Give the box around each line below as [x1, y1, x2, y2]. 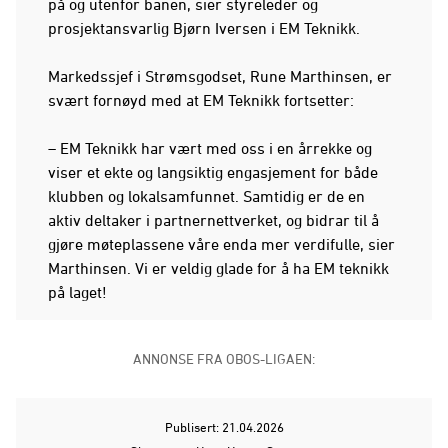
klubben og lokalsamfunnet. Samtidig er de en [48, 186, 365, 205]
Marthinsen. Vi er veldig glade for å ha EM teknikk [48, 258, 389, 277]
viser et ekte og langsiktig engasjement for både [48, 162, 378, 181]
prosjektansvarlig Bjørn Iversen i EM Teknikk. [48, 18, 360, 37]
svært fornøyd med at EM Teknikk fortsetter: [48, 90, 354, 109]
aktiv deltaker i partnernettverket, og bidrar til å [48, 210, 379, 229]
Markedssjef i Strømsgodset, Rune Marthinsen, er [48, 66, 392, 85]
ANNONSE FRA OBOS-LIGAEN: [133, 349, 315, 367]
